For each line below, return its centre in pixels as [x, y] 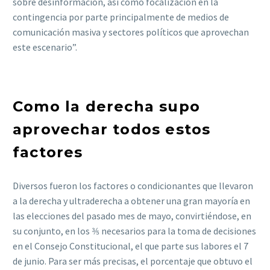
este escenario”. [46, 47]
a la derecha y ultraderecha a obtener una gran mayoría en [131, 200]
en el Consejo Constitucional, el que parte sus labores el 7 [130, 246]
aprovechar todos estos [112, 129]
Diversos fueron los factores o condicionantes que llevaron [133, 185]
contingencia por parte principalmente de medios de [121, 17]
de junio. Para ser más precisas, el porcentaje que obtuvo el [133, 261]
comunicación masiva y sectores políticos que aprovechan [131, 32]
